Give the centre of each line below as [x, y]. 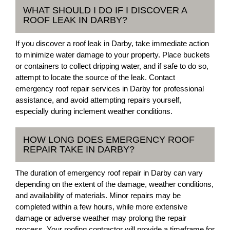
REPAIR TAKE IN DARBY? [79, 149]
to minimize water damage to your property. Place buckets [113, 55]
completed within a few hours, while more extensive [101, 207]
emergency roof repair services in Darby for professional [110, 89]
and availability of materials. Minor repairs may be [98, 195]
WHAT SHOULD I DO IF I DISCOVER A [105, 10]
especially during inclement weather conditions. [94, 111]
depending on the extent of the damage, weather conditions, [114, 184]
